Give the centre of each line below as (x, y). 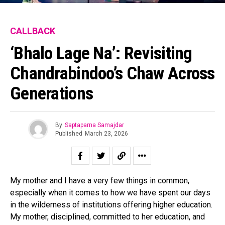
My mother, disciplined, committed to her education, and (107, 217)
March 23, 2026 (106, 133)
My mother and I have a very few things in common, (100, 181)
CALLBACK (33, 31)
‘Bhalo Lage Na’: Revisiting (101, 53)
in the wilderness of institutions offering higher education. (111, 205)
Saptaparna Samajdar (94, 125)
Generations (52, 94)
